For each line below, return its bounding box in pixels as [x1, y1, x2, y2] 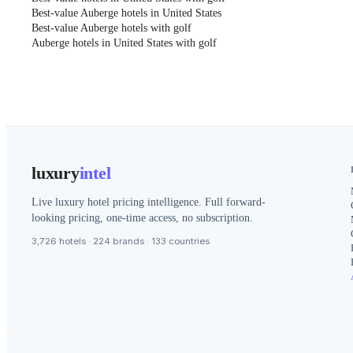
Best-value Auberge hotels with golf [32, 22, 191, 35]
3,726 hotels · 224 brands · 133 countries [32, 236, 210, 247]
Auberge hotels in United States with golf [32, 37, 217, 50]
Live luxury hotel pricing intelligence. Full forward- [32, 196, 266, 209]
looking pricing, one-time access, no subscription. [32, 212, 253, 225]
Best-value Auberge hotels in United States [32, 7, 221, 20]
